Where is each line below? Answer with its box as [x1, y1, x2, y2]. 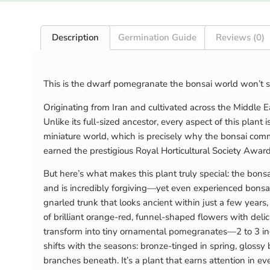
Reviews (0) [216, 31, 265, 44]
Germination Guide [118, 31, 196, 44]
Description [52, 31, 99, 44]
